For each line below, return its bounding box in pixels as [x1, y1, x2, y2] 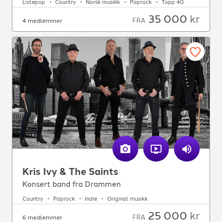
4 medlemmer [22, 17, 62, 25]
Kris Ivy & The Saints [22, 166, 118, 178]
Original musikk [107, 195, 148, 202]
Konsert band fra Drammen [22, 180, 121, 189]
